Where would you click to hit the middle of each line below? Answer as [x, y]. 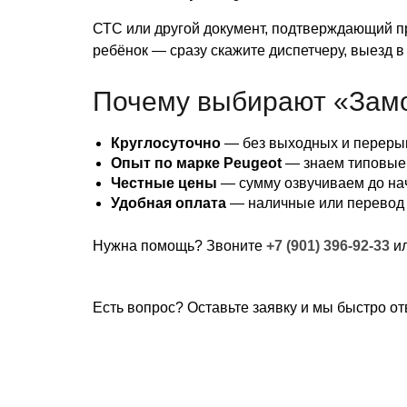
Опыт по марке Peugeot [196, 164]
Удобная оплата [169, 203]
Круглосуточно [166, 144]
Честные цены [164, 184]
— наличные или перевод [315, 203]
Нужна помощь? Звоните [179, 246]
